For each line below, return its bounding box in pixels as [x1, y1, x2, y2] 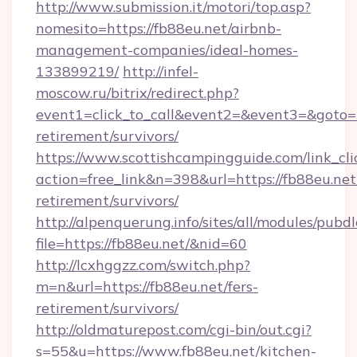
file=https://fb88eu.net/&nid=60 [36, 234, 247, 253]
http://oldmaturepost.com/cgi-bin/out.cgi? [36, 320, 312, 339]
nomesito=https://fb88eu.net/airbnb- [36, 19, 281, 37]
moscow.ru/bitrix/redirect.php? [36, 84, 239, 102]
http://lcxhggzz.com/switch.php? [36, 256, 250, 274]
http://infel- [123, 62, 198, 80]
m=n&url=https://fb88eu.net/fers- [36, 277, 258, 296]
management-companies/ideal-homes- [36, 41, 298, 59]
